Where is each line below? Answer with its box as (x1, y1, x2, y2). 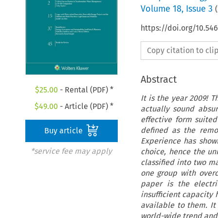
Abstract (140, 73, 177, 85)
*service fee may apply (30, 146, 112, 156)
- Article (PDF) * (58, 102, 114, 111)
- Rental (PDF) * (57, 85, 113, 95)
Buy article (44, 126, 85, 136)
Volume (140, 3, 173, 14)
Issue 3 (185, 3, 213, 14)
